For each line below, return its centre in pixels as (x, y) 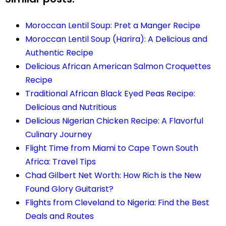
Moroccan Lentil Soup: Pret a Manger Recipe (113, 25)
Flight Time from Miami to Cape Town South (112, 148)
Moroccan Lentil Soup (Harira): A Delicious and (116, 39)
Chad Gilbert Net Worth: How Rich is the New (113, 175)
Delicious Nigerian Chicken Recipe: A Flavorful (114, 121)
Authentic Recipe (59, 52)
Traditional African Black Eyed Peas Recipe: (110, 93)
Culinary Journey (59, 134)
